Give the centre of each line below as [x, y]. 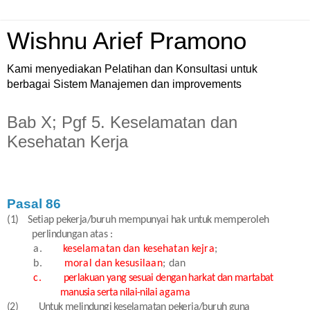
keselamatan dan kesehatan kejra [138, 249]
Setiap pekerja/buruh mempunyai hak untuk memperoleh [148, 220]
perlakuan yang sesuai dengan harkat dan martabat [168, 278]
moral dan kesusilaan [113, 263]
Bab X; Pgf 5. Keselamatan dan [122, 122]
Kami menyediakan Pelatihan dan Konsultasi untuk [132, 69]
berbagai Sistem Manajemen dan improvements [124, 84]
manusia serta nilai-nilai [109, 292]
